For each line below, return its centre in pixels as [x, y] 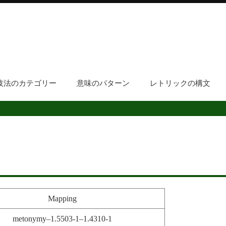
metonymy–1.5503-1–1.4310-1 [62, 219]
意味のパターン [103, 83]
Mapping [62, 199]
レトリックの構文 [180, 83]
